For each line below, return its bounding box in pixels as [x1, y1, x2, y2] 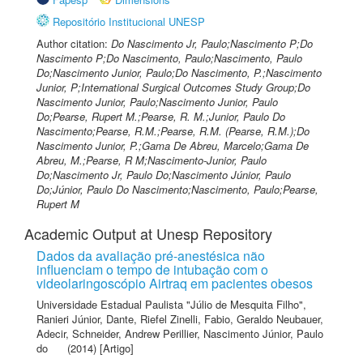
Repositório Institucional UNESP [53, 14, 205, 29]
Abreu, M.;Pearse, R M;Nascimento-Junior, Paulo [36, 152, 267, 168]
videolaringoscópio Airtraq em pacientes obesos [36, 274, 313, 293]
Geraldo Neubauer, [237, 311, 323, 327]
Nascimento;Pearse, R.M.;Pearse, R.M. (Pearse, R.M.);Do [36, 123, 310, 139]
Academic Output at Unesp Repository [24, 223, 272, 244]
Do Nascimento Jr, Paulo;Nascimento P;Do [111, 36, 313, 51]
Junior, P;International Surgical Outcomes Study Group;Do [36, 79, 310, 95]
